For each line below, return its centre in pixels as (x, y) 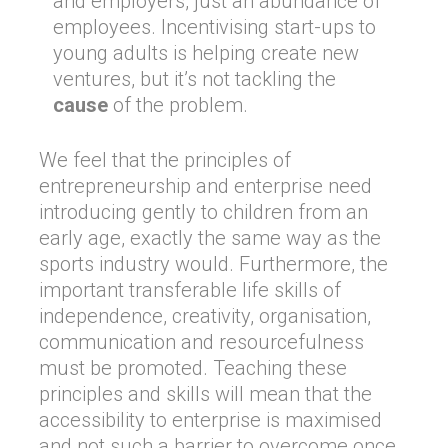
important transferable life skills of (190, 290)
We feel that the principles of (165, 160)
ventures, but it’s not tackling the (194, 79)
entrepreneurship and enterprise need (205, 186)
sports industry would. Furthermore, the (213, 264)
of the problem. (178, 105)
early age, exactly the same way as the (210, 238)
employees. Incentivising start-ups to (214, 27)
